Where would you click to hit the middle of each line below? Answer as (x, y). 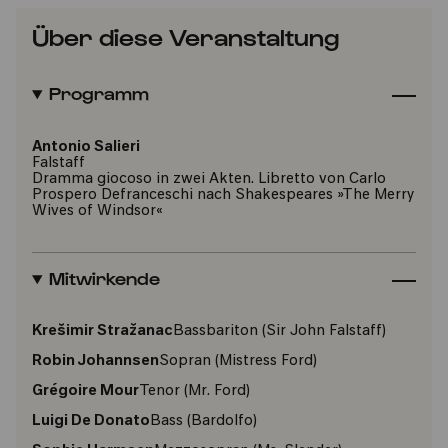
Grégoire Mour (85, 391)
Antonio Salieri (86, 147)
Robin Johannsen (95, 361)
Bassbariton (215, 331)
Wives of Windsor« (97, 211)
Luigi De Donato (91, 421)
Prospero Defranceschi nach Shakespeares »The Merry (223, 195)
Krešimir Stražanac (102, 331)
